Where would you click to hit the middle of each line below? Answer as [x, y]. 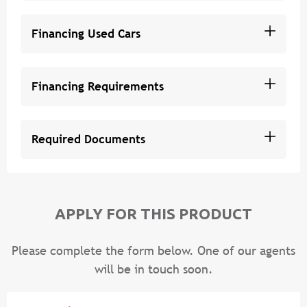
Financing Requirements [98, 86]
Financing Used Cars [86, 33]
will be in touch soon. [153, 269]
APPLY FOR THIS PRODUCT [153, 213]
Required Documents [88, 139]
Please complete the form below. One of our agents [153, 250]
